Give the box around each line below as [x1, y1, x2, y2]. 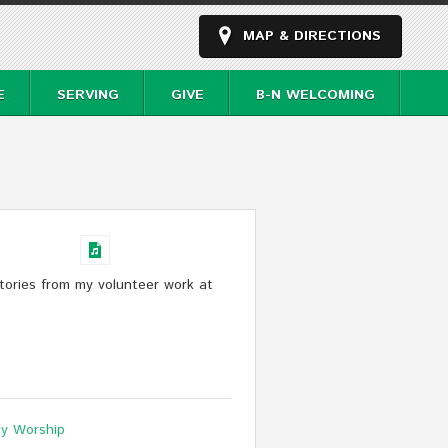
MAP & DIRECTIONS [243, 26, 381, 46]
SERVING [57, 85, 119, 105]
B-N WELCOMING [256, 85, 375, 105]
